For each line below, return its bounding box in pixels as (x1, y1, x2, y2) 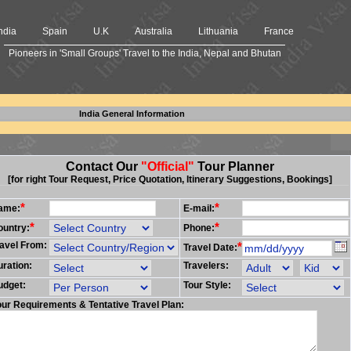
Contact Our (65, 160, 141, 173)
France (264, 26, 294, 37)
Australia (135, 26, 172, 37)
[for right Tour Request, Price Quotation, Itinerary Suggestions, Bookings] (7, 174, 332, 185)
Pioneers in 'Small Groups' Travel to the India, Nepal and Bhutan (8, 48, 281, 59)
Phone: (183, 223, 215, 233)
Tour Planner (194, 160, 274, 173)
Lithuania (198, 26, 238, 37)
